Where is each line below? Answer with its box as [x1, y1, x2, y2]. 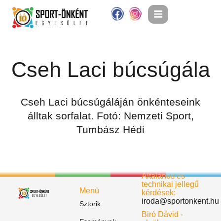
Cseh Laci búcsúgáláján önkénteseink [21, 96, 200, 108]
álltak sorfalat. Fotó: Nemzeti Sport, [27, 110, 194, 122]
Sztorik [79, 200, 101, 208]
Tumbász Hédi [76, 124, 145, 136]
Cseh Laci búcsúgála [11, 58, 210, 82]
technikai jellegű [142, 180, 199, 189]
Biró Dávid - [142, 210, 183, 219]
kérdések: [142, 188, 176, 197]
